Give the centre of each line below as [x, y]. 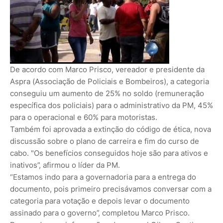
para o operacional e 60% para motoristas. [84, 117]
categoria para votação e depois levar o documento [100, 201]
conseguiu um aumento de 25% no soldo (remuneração [107, 93]
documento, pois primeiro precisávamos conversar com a [111, 189]
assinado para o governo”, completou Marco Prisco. [100, 213]
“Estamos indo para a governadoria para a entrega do [103, 177]
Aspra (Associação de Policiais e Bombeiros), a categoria [110, 81]
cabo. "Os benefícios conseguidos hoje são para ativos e [109, 153]
